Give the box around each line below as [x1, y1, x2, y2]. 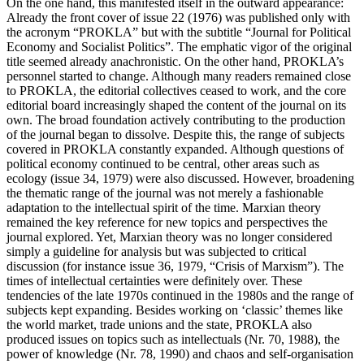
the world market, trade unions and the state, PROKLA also [6, 317, 312, 331]
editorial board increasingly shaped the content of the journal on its [6, 97, 346, 112]
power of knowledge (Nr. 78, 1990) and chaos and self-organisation [6, 346, 353, 361]
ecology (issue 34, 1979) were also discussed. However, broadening [6, 171, 354, 185]
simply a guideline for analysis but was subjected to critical [6, 244, 306, 258]
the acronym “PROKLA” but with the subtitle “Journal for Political [6, 24, 351, 39]
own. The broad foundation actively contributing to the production [6, 112, 345, 127]
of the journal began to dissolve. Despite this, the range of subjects [6, 127, 344, 141]
